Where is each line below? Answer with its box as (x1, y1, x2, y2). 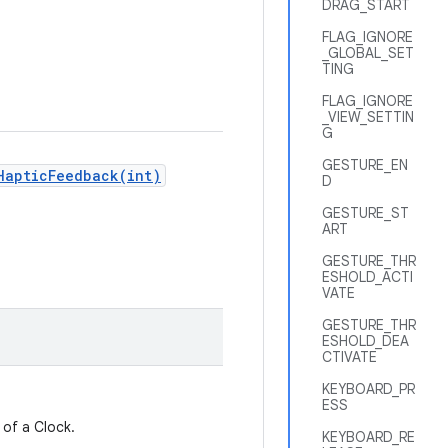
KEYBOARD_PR (322, 380, 415, 398)
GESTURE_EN (322, 156, 408, 174)
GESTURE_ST (322, 204, 409, 222)
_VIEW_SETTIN (322, 108, 414, 126)
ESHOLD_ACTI (322, 268, 413, 286)
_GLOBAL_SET (322, 44, 414, 62)
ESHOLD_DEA (322, 332, 409, 350)
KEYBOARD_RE (322, 428, 415, 446)
